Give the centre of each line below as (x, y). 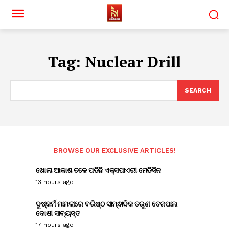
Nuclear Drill (133, 62)
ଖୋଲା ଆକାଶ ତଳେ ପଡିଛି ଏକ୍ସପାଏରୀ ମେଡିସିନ (98, 170)
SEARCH (198, 90)
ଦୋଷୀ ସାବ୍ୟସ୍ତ (58, 213)
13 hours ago (55, 182)
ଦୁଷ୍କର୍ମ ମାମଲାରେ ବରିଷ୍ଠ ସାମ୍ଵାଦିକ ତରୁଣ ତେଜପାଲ (107, 204)
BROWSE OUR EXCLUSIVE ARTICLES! (114, 151)
